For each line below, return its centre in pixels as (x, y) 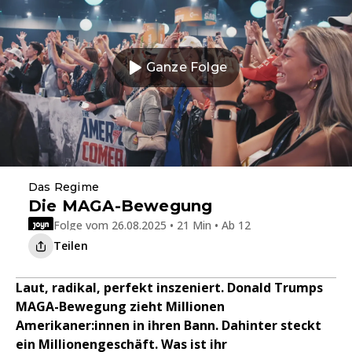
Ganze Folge (187, 67)
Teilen (71, 246)
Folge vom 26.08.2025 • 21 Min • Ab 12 (152, 225)
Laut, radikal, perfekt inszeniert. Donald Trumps (169, 288)
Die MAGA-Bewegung (121, 206)
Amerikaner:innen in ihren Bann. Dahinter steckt (169, 325)
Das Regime (64, 187)
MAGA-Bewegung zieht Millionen (120, 306)
